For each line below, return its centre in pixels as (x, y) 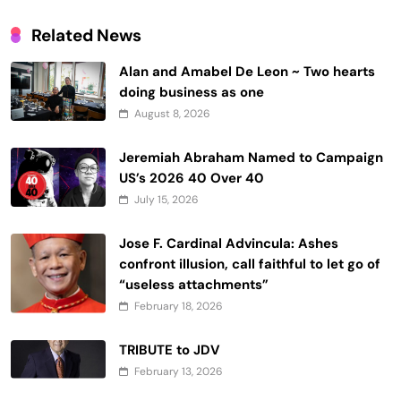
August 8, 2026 (172, 113)
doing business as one (192, 92)
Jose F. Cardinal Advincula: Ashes (229, 243)
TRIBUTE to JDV (170, 350)
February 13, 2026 (179, 371)
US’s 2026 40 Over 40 (192, 178)
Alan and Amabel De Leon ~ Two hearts (247, 71)
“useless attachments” (194, 284)
